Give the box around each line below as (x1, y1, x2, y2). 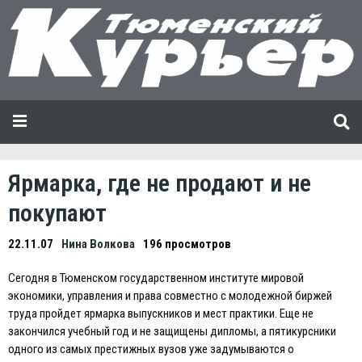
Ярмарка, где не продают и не (8, 168, 311, 197)
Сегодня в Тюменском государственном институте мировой (8, 270, 304, 285)
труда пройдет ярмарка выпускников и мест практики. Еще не (8, 305, 314, 321)
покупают (8, 198, 107, 227)
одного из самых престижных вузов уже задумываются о (8, 341, 294, 356)
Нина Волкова (61, 236, 135, 251)
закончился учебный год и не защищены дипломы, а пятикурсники (8, 323, 336, 339)
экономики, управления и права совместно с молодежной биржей (8, 288, 332, 303)
